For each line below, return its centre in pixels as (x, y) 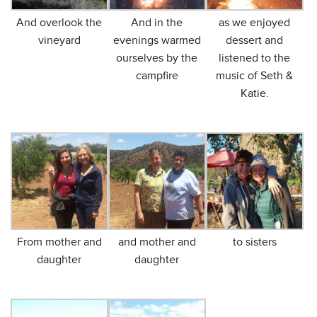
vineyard (59, 40)
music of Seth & (255, 75)
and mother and (157, 242)
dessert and (255, 40)
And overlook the (59, 22)
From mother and (59, 242)
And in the (157, 22)
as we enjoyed (255, 22)
